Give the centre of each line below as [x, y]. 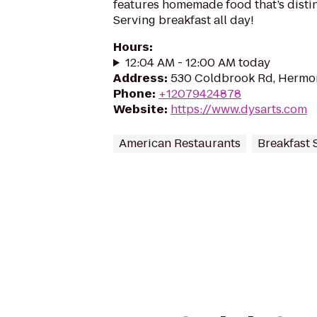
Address [139, 78]
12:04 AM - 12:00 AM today [197, 63]
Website [139, 109]
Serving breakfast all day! [184, 20]
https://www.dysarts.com [239, 109]
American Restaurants [180, 143]
